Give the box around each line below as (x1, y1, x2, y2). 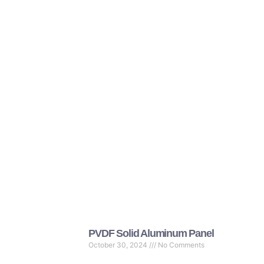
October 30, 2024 (88, 240, 150, 249)
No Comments (156, 240, 205, 249)
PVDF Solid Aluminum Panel (88, 227, 214, 239)
